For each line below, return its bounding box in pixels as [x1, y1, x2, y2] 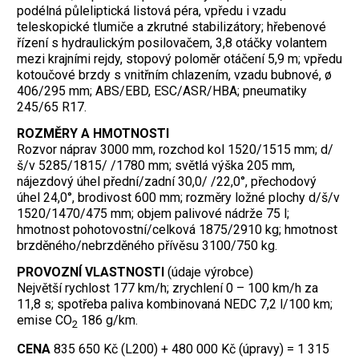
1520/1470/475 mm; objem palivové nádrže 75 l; [17, 206, 289, 222]
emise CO [17, 313, 72, 328]
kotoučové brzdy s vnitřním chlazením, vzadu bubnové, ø [17, 67, 332, 83]
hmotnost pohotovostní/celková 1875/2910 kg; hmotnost [17, 222, 337, 238]
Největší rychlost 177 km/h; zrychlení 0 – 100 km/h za [17, 280, 318, 296]
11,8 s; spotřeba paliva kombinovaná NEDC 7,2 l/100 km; [17, 296, 333, 312]
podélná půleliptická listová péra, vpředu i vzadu [17, 3, 286, 19]
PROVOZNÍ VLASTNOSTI [17, 264, 164, 280]
